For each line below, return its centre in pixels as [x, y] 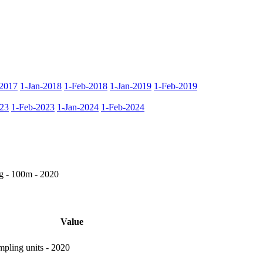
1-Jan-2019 [131, 86]
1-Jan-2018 [41, 86]
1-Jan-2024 [78, 107]
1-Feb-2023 [33, 107]
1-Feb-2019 [176, 86]
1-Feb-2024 [123, 107]
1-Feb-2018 [86, 86]
